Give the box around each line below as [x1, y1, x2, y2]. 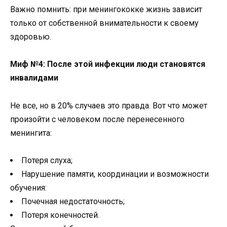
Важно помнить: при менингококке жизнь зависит [10, 5, 202, 15]
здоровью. [10, 32, 51, 42]
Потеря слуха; [21, 155, 72, 165]
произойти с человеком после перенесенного [10, 114, 184, 124]
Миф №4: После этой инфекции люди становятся [10, 59, 205, 69]
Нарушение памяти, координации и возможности [21, 169, 209, 179]
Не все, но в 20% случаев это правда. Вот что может [10, 100, 207, 110]
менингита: [10, 128, 52, 138]
